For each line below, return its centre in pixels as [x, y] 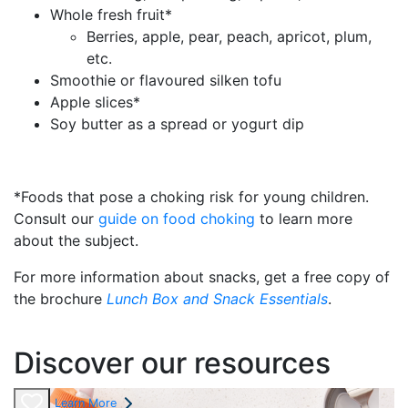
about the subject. [76, 240]
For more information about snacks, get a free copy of [202, 276]
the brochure [60, 298]
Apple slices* [95, 102]
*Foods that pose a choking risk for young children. [191, 196]
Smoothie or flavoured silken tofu [166, 80]
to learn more [304, 218]
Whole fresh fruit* [111, 14]
